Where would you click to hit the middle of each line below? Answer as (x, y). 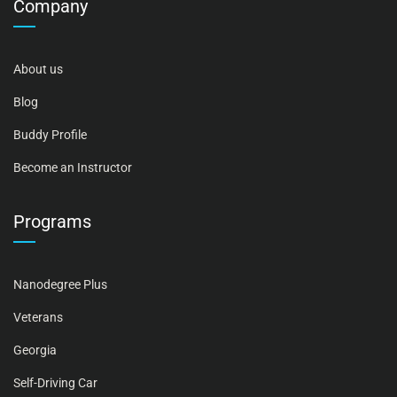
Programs (52, 222)
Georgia (35, 350)
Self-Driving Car (55, 383)
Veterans (38, 317)
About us (38, 69)
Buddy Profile (50, 135)
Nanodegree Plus (60, 284)
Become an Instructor (73, 167)
